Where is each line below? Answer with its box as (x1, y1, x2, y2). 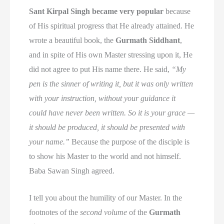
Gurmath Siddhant (115, 35, 180, 44)
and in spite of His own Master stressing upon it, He (29, 50, 193, 59)
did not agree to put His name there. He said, (29, 64, 172, 73)
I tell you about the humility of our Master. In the (29, 193, 182, 202)
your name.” (29, 137, 70, 146)
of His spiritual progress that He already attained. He (29, 21, 194, 30)
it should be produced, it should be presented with (29, 122, 185, 131)
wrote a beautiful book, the (29, 35, 116, 44)
